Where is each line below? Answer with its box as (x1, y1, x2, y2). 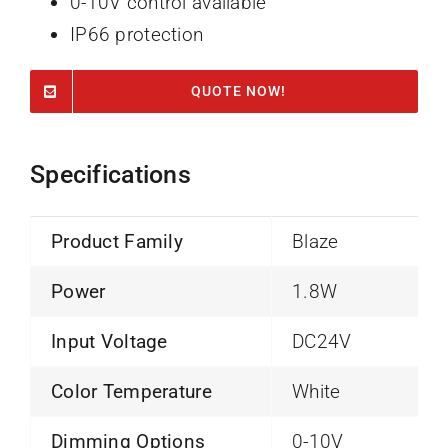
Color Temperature (50, 380, 212, 404)
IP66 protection (69, 23, 204, 47)
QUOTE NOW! (191, 83, 287, 100)
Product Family (50, 230, 183, 254)
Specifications (29, 160, 191, 190)
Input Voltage (50, 330, 168, 354)
